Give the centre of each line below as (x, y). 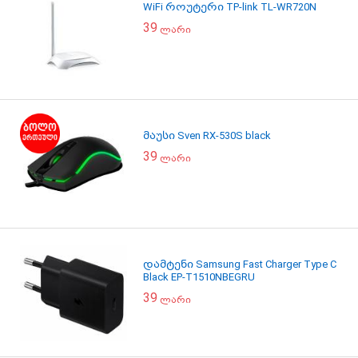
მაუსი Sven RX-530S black (207, 135)
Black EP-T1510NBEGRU (199, 277)
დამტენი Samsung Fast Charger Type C (240, 264)
